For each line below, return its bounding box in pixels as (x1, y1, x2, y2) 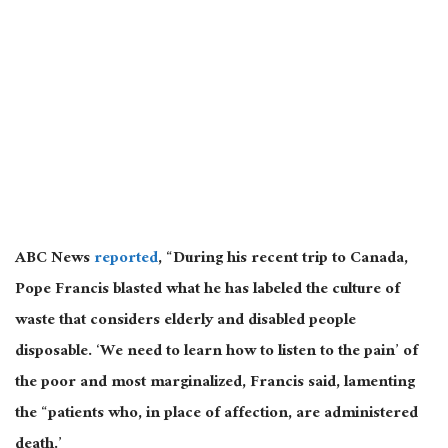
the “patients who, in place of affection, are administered (15, 398, 418, 430)
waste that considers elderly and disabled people (15, 305, 356, 337)
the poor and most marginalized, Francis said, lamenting (15, 367, 415, 399)
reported (94, 243, 158, 275)
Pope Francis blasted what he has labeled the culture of (15, 274, 400, 306)
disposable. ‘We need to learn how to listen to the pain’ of (15, 336, 418, 368)
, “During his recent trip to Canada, (158, 243, 408, 275)
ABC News (15, 243, 94, 275)
